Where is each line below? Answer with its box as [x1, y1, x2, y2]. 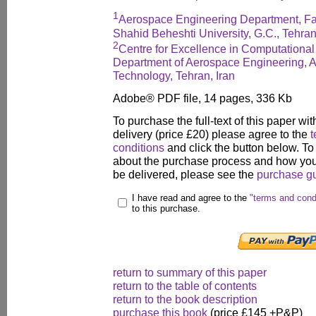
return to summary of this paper [113, 266, 267, 279]
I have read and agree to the [132, 193, 250, 204]
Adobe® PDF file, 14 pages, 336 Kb [113, 92, 292, 105]
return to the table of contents [113, 279, 257, 293]
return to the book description [113, 293, 257, 306]
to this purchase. [132, 203, 200, 214]
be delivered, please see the [113, 168, 257, 181]
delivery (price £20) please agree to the [113, 128, 310, 141]
